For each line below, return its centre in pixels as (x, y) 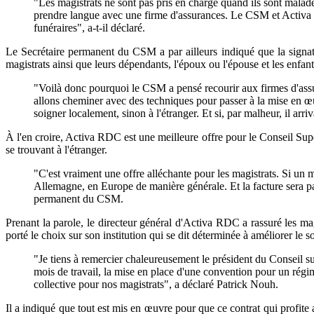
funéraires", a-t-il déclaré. (89, 27)
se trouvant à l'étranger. (56, 149)
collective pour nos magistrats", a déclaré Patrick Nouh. (156, 284)
